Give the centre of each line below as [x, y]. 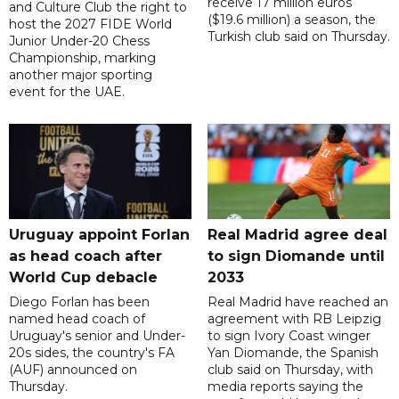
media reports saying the [285, 387]
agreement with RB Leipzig [294, 319]
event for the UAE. [67, 92]
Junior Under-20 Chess [79, 41]
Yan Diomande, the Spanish [293, 353]
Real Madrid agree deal [297, 235]
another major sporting [81, 75]
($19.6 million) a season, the [291, 20]
